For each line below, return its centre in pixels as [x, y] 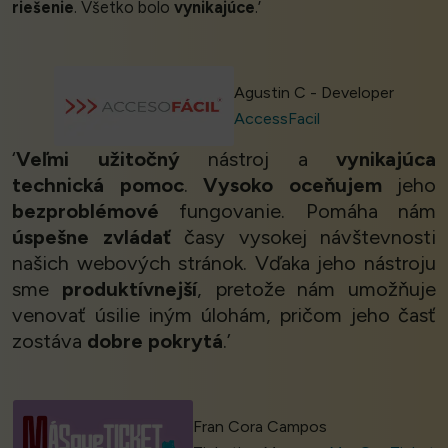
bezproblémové [85, 211]
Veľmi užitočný [98, 159]
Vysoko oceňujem [292, 185]
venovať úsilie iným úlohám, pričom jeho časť [224, 315]
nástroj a [257, 159]
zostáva [49, 341]
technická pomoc [98, 185]
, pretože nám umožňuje [316, 289]
